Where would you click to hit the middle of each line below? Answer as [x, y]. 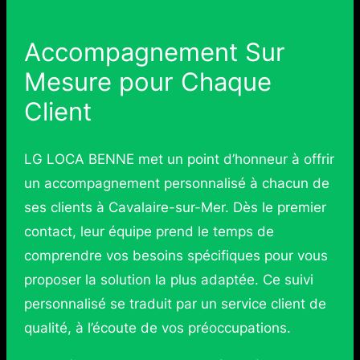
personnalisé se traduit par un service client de [175, 303]
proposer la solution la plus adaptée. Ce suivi [168, 279]
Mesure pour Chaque [147, 82]
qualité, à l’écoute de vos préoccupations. [157, 327]
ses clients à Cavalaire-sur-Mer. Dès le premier [175, 207]
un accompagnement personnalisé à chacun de [176, 183]
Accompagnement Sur [154, 52]
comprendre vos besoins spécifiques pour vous [176, 255]
